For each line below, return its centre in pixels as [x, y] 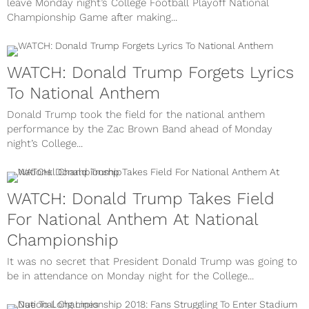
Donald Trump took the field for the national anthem [136, 115]
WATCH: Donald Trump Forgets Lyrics [150, 73]
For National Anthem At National [133, 220]
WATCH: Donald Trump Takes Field [141, 199]
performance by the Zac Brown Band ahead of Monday [140, 129]
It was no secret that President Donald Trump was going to [152, 262]
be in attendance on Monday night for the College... [130, 276]
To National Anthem [83, 93]
